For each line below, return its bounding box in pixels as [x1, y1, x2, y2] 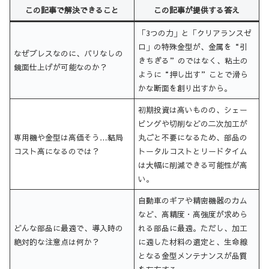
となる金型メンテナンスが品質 [138, 250, 248, 261]
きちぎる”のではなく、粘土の [138, 55, 249, 65]
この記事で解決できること [25, 4, 119, 15]
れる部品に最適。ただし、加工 [138, 222, 248, 233]
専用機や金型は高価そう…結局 [14, 131, 124, 142]
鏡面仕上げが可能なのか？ [14, 61, 108, 72]
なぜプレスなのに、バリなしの [14, 47, 124, 58]
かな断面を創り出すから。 [138, 82, 232, 93]
